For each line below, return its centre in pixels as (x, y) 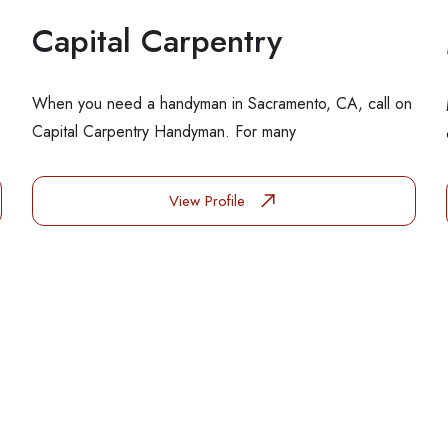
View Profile (210, 201)
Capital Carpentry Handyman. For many (164, 131)
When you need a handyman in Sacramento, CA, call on (222, 103)
